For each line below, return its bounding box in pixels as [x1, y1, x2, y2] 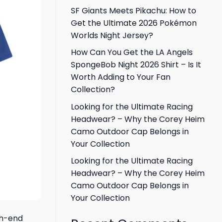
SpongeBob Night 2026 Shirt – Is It [71, 59, 201, 71]
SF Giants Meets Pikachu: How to [71, 4, 196, 16]
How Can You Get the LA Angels [71, 47, 193, 58]
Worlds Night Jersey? [71, 29, 153, 41]
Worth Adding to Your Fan [71, 71, 170, 83]
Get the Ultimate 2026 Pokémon [71, 17, 197, 29]
